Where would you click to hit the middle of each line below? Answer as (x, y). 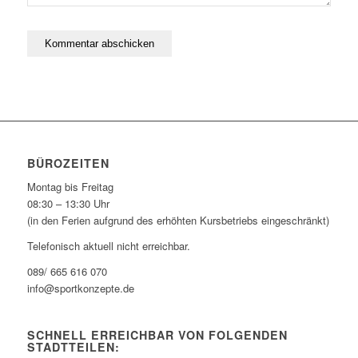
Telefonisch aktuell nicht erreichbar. (108, 246)
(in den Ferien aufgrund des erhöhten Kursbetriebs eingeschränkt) (178, 220)
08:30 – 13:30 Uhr (68, 203)
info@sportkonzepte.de (80, 288)
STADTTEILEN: (73, 347)
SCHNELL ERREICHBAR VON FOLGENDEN (157, 335)
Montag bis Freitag (70, 186)
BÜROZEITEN (68, 163)
